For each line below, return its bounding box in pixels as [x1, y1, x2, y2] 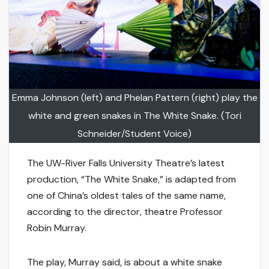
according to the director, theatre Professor [27, 205, 223, 219]
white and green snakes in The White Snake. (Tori [28, 109, 241, 122]
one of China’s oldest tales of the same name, [27, 189, 226, 202]
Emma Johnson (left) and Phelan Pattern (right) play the [11, 91, 258, 104]
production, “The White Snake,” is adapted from [27, 173, 236, 186]
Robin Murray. [27, 222, 86, 235]
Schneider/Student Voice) [77, 127, 192, 141]
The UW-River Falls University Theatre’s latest [27, 157, 225, 170]
